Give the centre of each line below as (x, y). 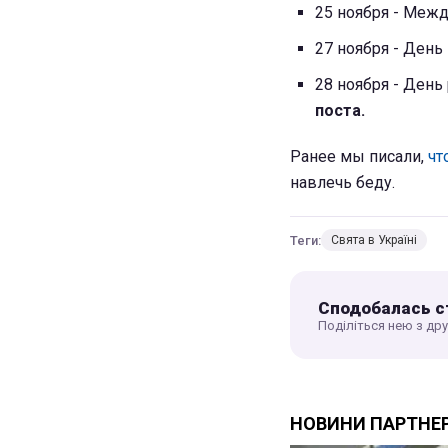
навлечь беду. (342, 183)
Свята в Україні (374, 240)
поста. (340, 111)
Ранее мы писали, (359, 157)
